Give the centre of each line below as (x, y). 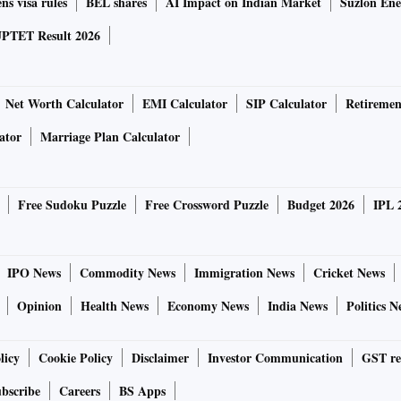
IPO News (34, 273)
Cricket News (349, 273)
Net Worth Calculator (64, 104)
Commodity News (128, 273)
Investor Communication (275, 358)
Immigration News (244, 273)
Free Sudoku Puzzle (72, 205)
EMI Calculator (185, 104)
